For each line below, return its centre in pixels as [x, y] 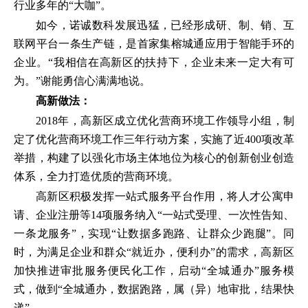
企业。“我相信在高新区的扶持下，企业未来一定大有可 [154, 62]
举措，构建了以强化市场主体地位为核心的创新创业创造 [154, 158]
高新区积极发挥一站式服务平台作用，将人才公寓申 [165, 196]
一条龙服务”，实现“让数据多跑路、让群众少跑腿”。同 [154, 233]
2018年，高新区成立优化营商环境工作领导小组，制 [165, 121]
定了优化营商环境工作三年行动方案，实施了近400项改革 [154, 139]
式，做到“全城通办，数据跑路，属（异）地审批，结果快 [154, 289]
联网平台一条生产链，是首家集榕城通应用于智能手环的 [154, 44]
